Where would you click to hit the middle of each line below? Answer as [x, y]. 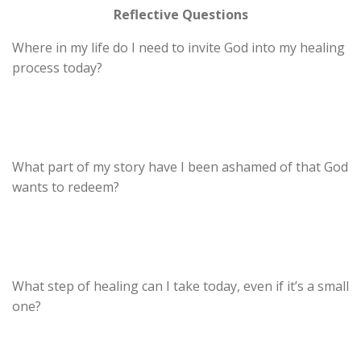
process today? [57, 68]
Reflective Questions [180, 15]
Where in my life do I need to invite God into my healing [178, 48]
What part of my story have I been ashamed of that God [180, 167]
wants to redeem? [66, 187]
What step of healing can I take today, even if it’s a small [180, 286]
